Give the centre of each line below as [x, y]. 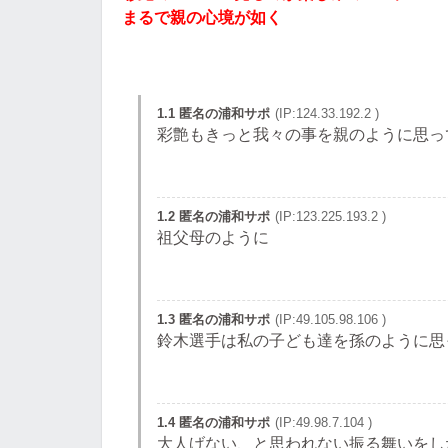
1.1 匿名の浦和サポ [213, 113]
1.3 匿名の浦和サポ [213, 319]
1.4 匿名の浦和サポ [213, 422]
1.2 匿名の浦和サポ [213, 216]
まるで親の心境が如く [202, 17]
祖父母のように [213, 237]
